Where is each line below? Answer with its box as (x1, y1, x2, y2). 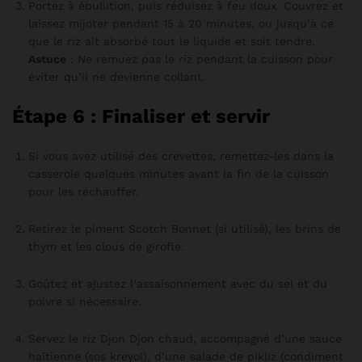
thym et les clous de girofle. (28, 240, 184, 254)
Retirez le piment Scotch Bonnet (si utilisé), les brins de (28, 222, 341, 236)
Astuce (28, 53, 66, 66)
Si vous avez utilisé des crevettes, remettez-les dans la (28, 149, 334, 163)
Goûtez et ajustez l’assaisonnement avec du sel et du (28, 276, 327, 290)
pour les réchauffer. (28, 185, 139, 199)
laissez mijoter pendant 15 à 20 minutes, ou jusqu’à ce (28, 17, 334, 31)
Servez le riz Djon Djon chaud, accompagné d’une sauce (28, 331, 342, 345)
